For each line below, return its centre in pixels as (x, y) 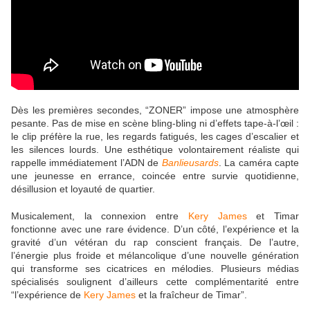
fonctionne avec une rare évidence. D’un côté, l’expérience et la (155, 229)
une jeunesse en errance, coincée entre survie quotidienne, (155, 176)
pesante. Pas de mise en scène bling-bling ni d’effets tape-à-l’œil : (155, 124)
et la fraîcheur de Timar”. (193, 295)
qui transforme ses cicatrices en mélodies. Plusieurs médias (155, 269)
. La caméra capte (259, 163)
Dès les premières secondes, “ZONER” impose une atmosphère (155, 110)
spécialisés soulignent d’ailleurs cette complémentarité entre (155, 282)
